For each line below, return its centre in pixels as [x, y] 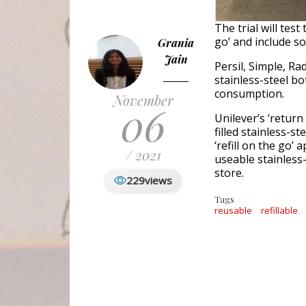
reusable [233, 211]
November [143, 100]
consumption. [249, 94]
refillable [280, 211]
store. [229, 173]
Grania [176, 43]
